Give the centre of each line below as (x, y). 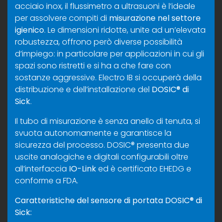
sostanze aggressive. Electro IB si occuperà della (108, 77)
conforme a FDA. (47, 180)
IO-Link (83, 168)
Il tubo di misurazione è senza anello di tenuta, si (108, 121)
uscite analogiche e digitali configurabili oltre (102, 157)
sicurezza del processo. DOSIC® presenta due (102, 145)
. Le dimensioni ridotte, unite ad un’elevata (125, 30)
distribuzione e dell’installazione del (83, 89)
